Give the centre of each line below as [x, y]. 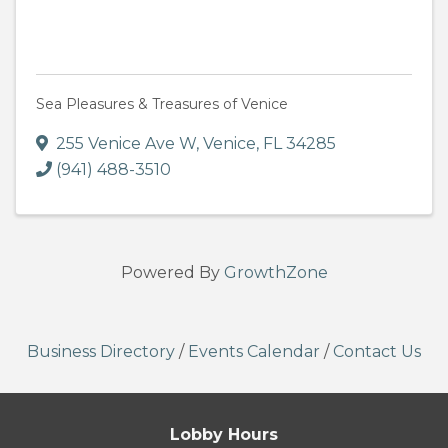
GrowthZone [275, 273]
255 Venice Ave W [126, 144]
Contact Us [377, 352]
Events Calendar [254, 352]
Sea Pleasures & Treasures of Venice [162, 104]
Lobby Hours [224, 435]
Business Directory [101, 352]
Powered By [172, 273]
